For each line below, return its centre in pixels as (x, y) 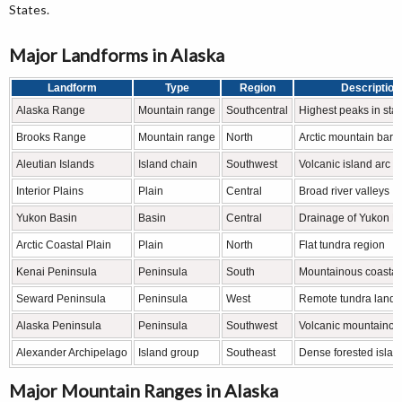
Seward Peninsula (61, 299)
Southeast (251, 353)
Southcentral (257, 111)
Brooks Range (51, 138)
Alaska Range (51, 111)
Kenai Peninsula (57, 272)
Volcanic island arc (345, 165)
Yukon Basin (47, 218)
